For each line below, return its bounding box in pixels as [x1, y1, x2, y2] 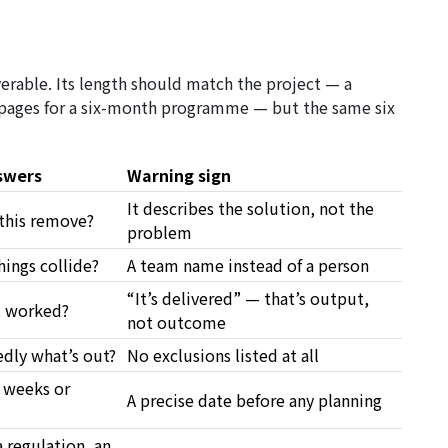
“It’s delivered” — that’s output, [127, 286, 369, 311]
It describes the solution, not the [127, 196, 374, 221]
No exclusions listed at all [127, 343, 319, 368]
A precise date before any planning [127, 388, 382, 413]
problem [127, 220, 192, 245]
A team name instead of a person [127, 253, 369, 278]
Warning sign [127, 163, 231, 188]
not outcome [127, 310, 226, 335]
